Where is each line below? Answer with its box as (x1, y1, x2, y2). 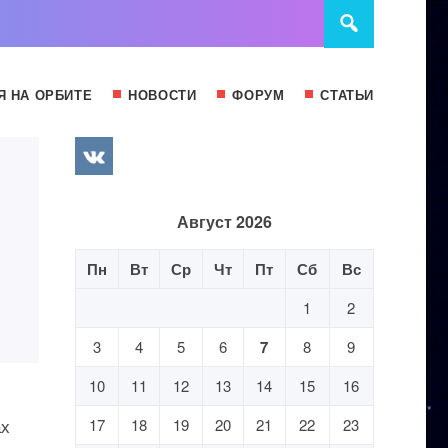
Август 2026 (176, 210, 272, 233)
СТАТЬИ (320, 85, 374, 104)
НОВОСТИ (128, 85, 197, 104)
